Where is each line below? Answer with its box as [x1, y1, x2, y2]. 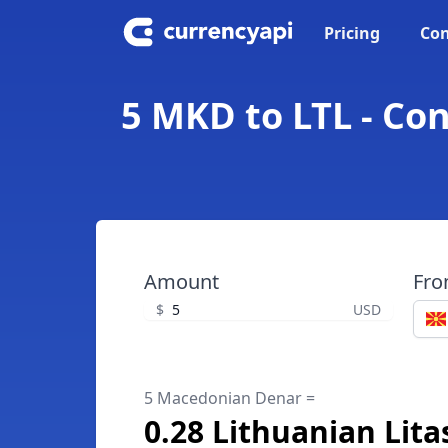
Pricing [324, 22, 380, 44]
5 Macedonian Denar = [144, 387, 315, 409]
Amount [144, 268, 219, 295]
